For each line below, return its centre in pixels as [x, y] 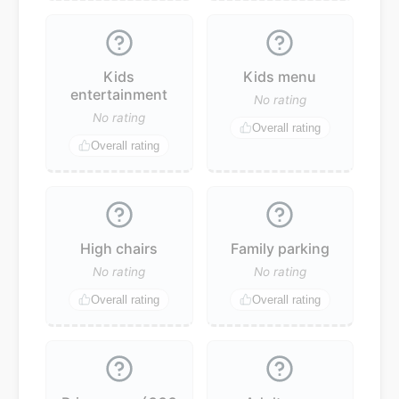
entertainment [119, 94]
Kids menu [280, 76]
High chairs [119, 248]
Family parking [280, 248]
